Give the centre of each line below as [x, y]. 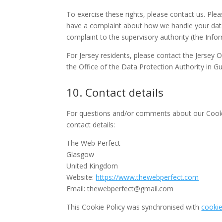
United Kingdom [92, 166]
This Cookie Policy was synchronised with [134, 207]
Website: [81, 177]
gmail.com [157, 188]
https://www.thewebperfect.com [147, 177]
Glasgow [81, 154]
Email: [77, 188]
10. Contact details [115, 92]
